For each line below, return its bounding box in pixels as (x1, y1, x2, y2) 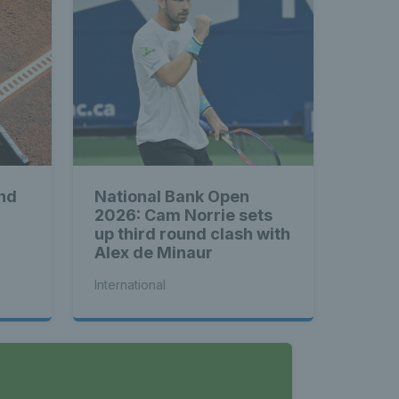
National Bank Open (94, 186, 249, 206)
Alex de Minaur (94, 242, 213, 262)
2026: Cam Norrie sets (94, 205, 273, 224)
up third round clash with (94, 224, 290, 243)
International (94, 276, 166, 292)
